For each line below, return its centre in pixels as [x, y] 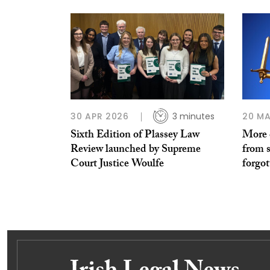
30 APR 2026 [100, 117]
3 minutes [193, 117]
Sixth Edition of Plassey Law [135, 136]
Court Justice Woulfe [117, 165]
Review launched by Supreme [136, 151]
